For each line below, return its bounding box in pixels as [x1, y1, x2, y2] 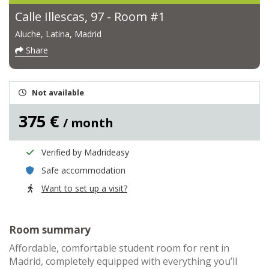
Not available [32, 88, 84, 98]
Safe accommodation [41, 165, 125, 176]
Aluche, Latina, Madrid [15, 28, 101, 40]
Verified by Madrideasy [41, 147, 129, 158]
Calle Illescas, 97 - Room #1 [15, 8, 165, 25]
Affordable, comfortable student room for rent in [9, 241, 229, 255]
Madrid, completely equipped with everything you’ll [9, 255, 237, 268]
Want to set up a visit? [41, 183, 127, 194]
